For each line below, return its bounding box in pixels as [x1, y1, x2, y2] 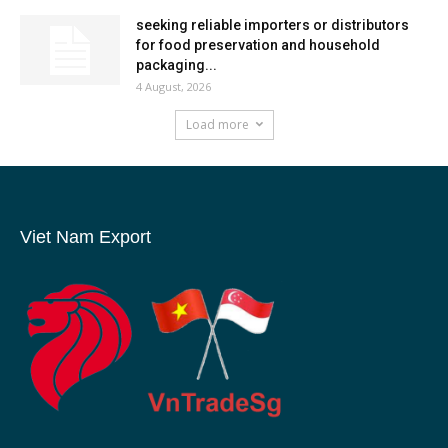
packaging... [136, 56, 217, 73]
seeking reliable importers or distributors [136, 16, 409, 33]
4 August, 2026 [136, 78, 211, 94]
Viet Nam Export [20, 226, 151, 247]
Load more [185, 115, 249, 133]
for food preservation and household [136, 36, 380, 53]
